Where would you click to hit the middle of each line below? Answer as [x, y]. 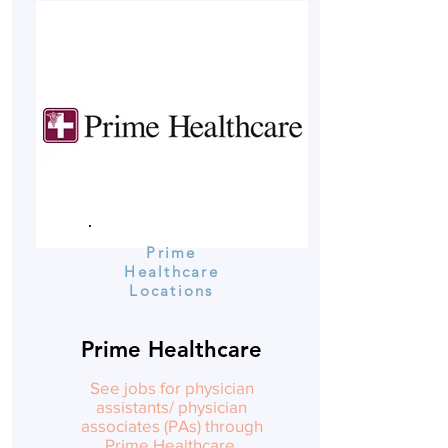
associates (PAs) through [171, 425]
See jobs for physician [171, 387]
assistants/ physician [171, 406]
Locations [171, 290]
